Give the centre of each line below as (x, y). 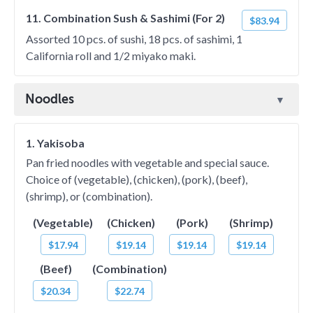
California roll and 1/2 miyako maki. (111, 56)
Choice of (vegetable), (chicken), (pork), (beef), (137, 179)
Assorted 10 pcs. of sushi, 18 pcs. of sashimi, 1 (134, 39)
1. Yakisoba (55, 143)
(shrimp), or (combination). (89, 196)
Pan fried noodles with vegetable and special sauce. (147, 162)
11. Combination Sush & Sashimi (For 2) (125, 18)
